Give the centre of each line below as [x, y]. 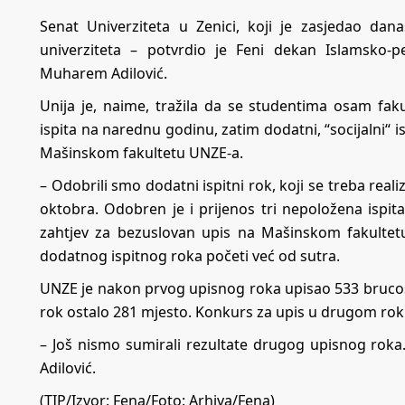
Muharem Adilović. [104, 73]
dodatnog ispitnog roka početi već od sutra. [190, 255]
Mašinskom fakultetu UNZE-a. [141, 152]
